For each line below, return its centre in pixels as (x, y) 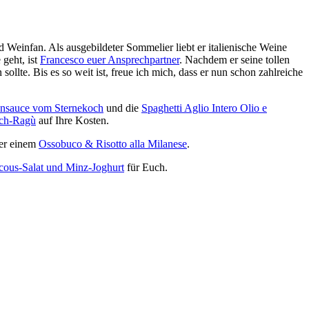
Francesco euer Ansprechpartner (110, 60)
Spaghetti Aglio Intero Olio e (204, 108)
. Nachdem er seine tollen (235, 60)
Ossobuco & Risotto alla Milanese (113, 144)
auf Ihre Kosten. (72, 121)
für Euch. (146, 168)
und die (122, 108)
